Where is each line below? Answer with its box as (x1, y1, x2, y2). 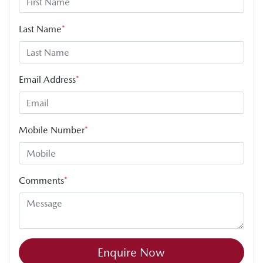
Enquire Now (97, 245, 166, 260)
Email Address (19, 74, 76, 86)
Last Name (19, 23, 62, 35)
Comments (19, 175, 64, 187)
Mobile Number (19, 124, 85, 136)
